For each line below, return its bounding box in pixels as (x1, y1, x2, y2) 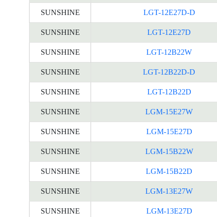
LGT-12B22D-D (143, 68, 195, 76)
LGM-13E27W (145, 187, 193, 195)
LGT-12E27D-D (143, 8, 195, 16)
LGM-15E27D (146, 127, 192, 136)
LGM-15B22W (145, 147, 193, 155)
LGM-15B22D (146, 167, 192, 175)
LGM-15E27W (145, 108, 193, 116)
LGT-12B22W (146, 48, 192, 56)
